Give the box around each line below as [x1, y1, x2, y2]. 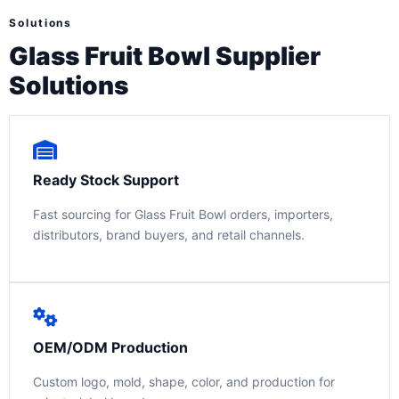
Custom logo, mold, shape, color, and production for [33, 373, 335, 389]
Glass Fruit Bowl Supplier [9, 41, 321, 72]
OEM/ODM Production [33, 338, 188, 356]
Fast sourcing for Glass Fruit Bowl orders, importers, [33, 207, 333, 223]
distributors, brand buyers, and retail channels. [33, 227, 305, 243]
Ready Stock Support [33, 171, 179, 190]
